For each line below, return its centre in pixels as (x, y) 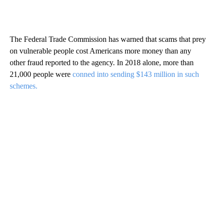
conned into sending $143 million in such (136, 74)
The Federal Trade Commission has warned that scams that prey (108, 39)
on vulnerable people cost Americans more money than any (100, 51)
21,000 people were (41, 74)
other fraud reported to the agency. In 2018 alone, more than (102, 63)
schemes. (24, 86)
